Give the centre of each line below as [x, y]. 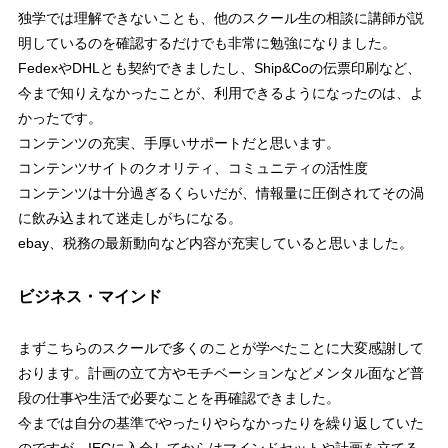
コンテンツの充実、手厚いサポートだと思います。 [178, 143]
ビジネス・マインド [89, 296]
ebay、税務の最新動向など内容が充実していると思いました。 [215, 243]
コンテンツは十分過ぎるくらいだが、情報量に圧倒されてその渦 [220, 193]
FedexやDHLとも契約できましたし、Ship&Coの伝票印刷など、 [219, 68]
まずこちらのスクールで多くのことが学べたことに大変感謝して [220, 348]
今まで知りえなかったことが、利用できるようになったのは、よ [220, 93]
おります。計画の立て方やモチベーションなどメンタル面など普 [220, 373]
